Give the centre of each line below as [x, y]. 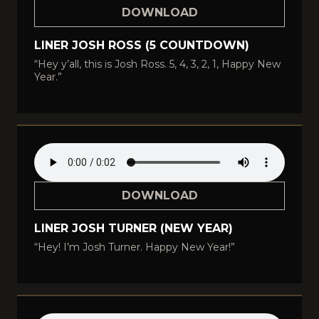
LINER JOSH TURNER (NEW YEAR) [134, 228]
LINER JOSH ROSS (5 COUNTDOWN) [142, 45]
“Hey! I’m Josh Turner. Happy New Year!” [135, 247]
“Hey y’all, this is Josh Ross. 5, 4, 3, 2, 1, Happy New [157, 64]
